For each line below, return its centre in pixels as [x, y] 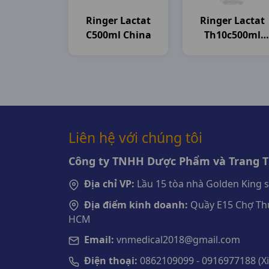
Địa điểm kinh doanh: [136, 204]
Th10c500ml [232, 35]
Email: [99, 240]
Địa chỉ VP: [109, 184]
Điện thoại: [111, 261]
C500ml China [118, 35]
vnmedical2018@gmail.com [177, 240]
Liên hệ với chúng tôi [135, 138]
